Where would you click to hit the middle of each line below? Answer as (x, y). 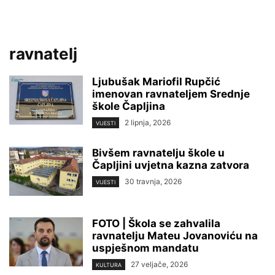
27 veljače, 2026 (159, 265)
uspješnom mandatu (145, 248)
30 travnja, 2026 (153, 182)
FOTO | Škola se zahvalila (156, 224)
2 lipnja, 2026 (148, 122)
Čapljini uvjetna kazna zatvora (171, 165)
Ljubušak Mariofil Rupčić (156, 82)
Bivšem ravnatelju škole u (158, 153)
